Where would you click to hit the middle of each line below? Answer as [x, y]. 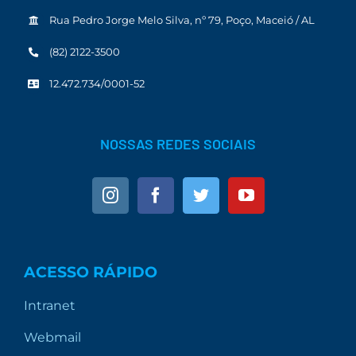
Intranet [50, 305]
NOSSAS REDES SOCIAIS [178, 143]
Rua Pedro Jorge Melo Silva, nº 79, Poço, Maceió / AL [182, 20]
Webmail [52, 337]
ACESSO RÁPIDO [91, 272]
